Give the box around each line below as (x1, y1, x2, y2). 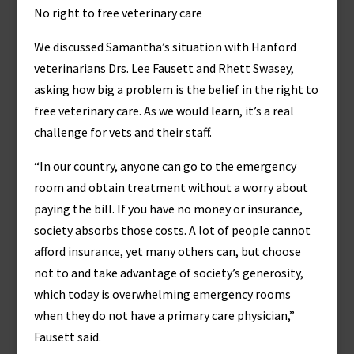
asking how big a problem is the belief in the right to (33, 81, 318, 97)
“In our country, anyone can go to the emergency (33, 158, 296, 174)
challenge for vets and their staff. (33, 124, 212, 140)
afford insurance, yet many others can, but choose (33, 243, 301, 259)
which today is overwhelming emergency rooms (33, 286, 291, 302)
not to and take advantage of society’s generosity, (33, 265, 303, 281)
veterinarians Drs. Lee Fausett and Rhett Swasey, (33, 60, 294, 76)
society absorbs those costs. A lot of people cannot (33, 222, 311, 238)
